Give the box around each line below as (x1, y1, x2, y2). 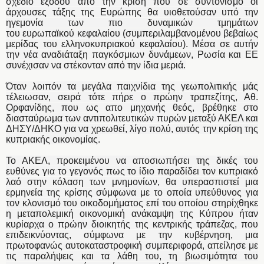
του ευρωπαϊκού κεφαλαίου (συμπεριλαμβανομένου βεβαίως (6, 28, 258, 39)
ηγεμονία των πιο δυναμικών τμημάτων (6, 18, 258, 28)
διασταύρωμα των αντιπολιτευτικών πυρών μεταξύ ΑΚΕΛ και (6, 113, 258, 124)
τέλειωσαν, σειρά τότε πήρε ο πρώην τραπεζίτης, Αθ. (6, 92, 258, 103)
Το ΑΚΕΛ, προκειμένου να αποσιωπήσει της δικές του (6, 156, 258, 166)
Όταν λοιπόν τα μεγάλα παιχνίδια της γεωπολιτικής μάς (6, 81, 258, 92)
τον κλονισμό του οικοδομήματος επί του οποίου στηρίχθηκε (6, 198, 258, 209)
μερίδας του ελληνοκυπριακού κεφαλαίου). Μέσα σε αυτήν (6, 39, 258, 49)
